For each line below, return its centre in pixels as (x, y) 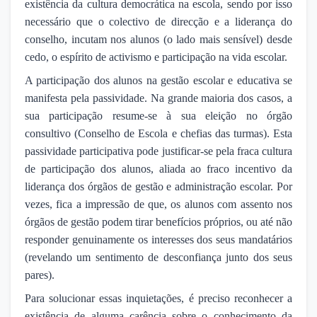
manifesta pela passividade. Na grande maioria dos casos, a (158, 98)
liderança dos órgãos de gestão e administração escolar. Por (158, 186)
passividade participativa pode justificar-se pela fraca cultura (158, 151)
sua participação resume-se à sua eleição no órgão (158, 115)
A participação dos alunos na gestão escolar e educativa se (158, 80)
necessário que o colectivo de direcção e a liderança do (158, 21)
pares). (40, 275)
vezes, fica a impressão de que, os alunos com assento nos (158, 204)
